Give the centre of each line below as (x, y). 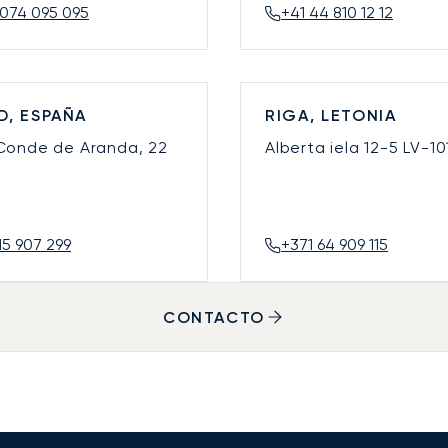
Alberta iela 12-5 (334, 148)
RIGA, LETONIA (331, 116)
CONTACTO (214, 317)
